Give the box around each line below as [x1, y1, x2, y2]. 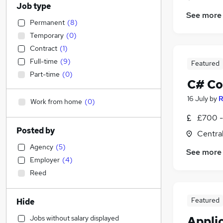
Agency [30, 142, 53, 151]
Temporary [30, 31, 64, 40]
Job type [16, 1, 51, 11]
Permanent [30, 18, 65, 27]
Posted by [16, 125, 55, 136]
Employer [30, 155, 60, 164]
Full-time [30, 57, 58, 66]
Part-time [30, 70, 60, 79]
